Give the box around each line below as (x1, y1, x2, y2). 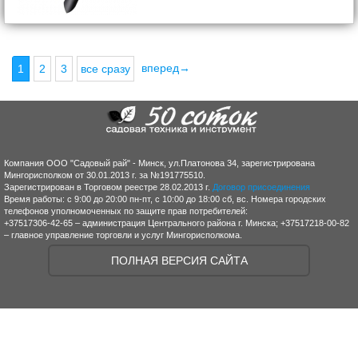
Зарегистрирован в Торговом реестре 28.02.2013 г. (4, 182, 213, 192)
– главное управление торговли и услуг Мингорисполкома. (4, 230, 242, 240)
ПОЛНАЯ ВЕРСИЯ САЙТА (110, 254, 248, 267)
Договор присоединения (213, 182, 310, 192)
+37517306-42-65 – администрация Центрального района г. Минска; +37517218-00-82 (4, 218, 349, 228)
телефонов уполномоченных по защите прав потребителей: (4, 206, 248, 216)
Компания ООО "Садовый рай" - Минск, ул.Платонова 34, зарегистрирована (4, 158, 315, 168)
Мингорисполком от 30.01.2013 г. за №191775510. (4, 170, 205, 180)
